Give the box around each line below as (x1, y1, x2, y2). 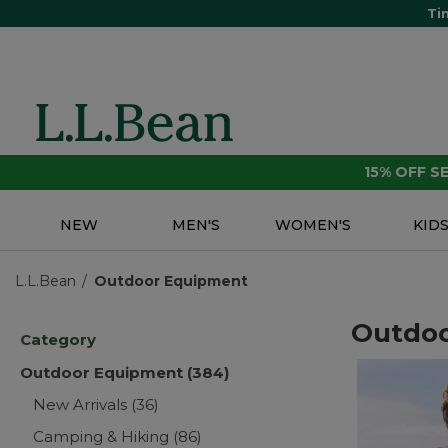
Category (20, 330, 96, 350)
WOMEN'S (275, 216, 352, 235)
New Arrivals (33, 395, 132, 415)
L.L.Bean (15, 272, 76, 291)
